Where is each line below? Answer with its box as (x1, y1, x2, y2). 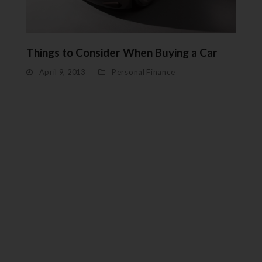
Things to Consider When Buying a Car (26, 45, 218, 59)
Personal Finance (112, 67, 175, 77)
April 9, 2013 (39, 67, 85, 77)
